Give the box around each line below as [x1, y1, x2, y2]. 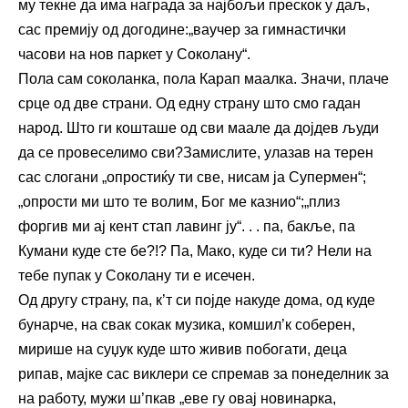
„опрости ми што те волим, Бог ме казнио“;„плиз [18, 193, 340, 209]
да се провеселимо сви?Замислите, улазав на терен [18, 144, 373, 160]
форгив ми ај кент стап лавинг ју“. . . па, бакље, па [18, 218, 355, 234]
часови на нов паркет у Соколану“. [18, 46, 250, 62]
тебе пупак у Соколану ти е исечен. [18, 267, 255, 283]
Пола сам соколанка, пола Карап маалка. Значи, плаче [18, 70, 389, 87]
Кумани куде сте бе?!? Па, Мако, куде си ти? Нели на [18, 242, 372, 259]
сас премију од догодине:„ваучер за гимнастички [18, 21, 346, 37]
